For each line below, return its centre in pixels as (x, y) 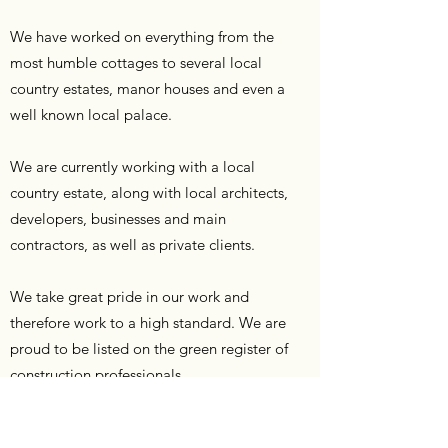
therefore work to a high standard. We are (148, 322)
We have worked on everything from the (142, 36)
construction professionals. (97, 374)
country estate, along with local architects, (149, 192)
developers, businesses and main (118, 218)
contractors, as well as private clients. (132, 244)
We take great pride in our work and (129, 296)
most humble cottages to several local (136, 62)
